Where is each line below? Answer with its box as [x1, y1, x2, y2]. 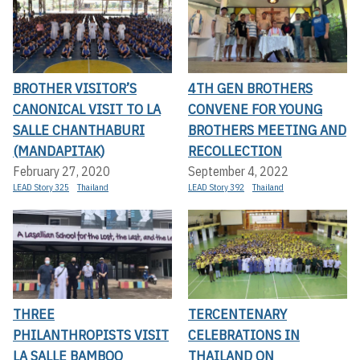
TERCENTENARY [188, 305, 287, 324]
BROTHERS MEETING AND [188, 120, 346, 139]
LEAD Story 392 [188, 181, 244, 193]
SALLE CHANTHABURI [13, 120, 145, 139]
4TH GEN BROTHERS [188, 78, 313, 97]
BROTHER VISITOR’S [13, 78, 137, 97]
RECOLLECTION [188, 141, 282, 160]
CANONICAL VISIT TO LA [13, 99, 161, 118]
